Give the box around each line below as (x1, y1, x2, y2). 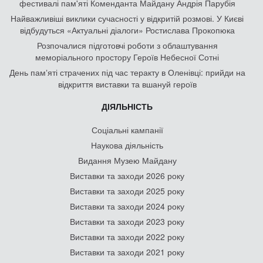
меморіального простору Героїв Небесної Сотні (35, 51, 219, 63)
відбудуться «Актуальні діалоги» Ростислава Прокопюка (19, 24, 235, 36)
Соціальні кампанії (91, 124, 163, 136)
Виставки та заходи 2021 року (70, 246, 184, 258)
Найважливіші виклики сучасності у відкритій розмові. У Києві (11, 12, 244, 24)
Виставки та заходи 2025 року (70, 185, 184, 197)
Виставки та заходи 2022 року (70, 231, 184, 242)
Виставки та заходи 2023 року (70, 215, 184, 227)
